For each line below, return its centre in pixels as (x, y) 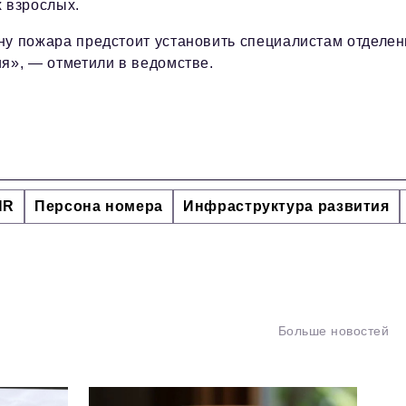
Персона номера (99, 207)
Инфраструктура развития (286, 207)
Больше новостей (333, 331)
